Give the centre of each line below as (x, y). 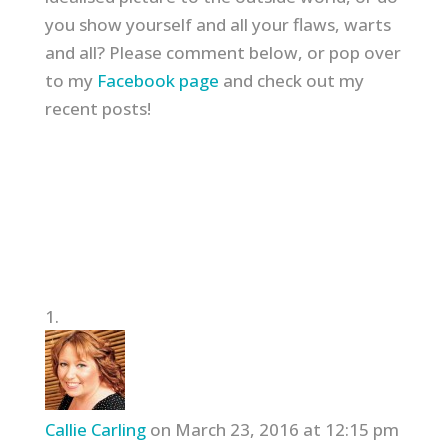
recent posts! (97, 108)
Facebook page (157, 80)
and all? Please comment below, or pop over (222, 52)
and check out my (291, 80)
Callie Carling (95, 429)
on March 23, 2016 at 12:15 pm (274, 429)
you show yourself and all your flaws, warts (217, 24)
